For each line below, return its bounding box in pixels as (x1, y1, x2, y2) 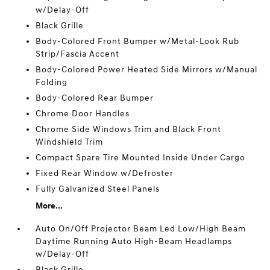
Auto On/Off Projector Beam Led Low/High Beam (36, 224, 246, 234)
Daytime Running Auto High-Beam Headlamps (36, 236, 233, 246)
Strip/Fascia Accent (36, 49, 120, 59)
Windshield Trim (36, 137, 104, 147)
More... (36, 201, 63, 211)
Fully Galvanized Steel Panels (36, 184, 160, 194)
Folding (36, 77, 68, 87)
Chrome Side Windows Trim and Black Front (36, 124, 222, 134)
